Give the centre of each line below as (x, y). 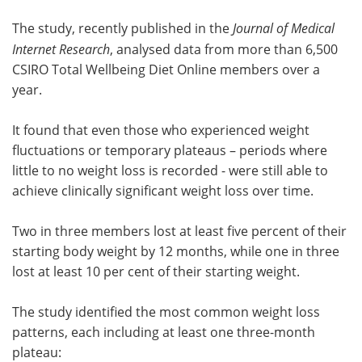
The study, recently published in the (122, 28)
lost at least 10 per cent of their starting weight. (156, 271)
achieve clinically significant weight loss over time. (163, 190)
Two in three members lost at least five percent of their (179, 231)
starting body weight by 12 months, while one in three (176, 251)
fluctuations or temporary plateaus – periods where (170, 150)
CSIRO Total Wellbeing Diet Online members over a (166, 69)
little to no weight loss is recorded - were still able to (170, 170)
